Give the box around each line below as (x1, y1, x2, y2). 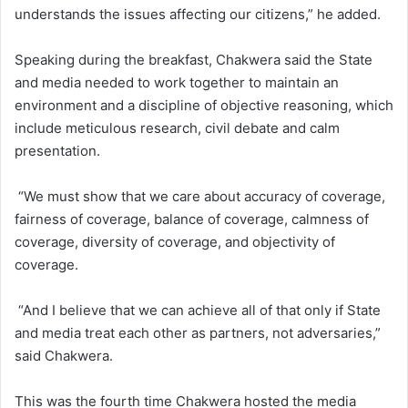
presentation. (15, 142, 100, 160)
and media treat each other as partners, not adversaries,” (15, 324, 381, 342)
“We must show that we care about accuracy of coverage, (15, 188, 385, 206)
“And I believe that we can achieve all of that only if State (15, 301, 381, 320)
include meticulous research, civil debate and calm (15, 119, 340, 138)
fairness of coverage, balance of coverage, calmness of (15, 210, 369, 229)
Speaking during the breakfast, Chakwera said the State (15, 51, 372, 69)
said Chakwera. (15, 347, 113, 365)
